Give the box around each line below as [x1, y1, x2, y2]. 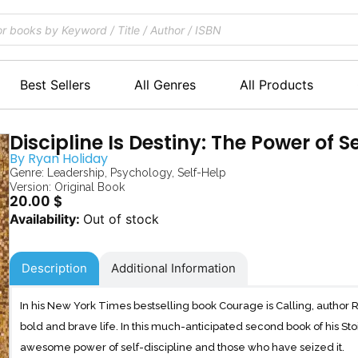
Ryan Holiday [28, 149, 108, 168]
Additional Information [111, 260, 236, 276]
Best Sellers [19, 76, 90, 93]
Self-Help [177, 165, 226, 179]
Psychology [110, 165, 172, 179]
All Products [239, 76, 313, 93]
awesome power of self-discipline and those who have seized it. [20, 340, 344, 353]
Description [22, 260, 87, 276]
